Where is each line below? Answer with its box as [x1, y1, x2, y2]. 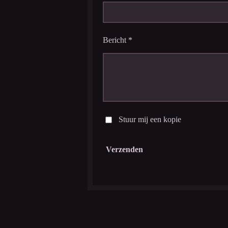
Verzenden [106, 145, 143, 154]
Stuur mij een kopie [118, 115, 181, 124]
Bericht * [103, 35, 132, 44]
